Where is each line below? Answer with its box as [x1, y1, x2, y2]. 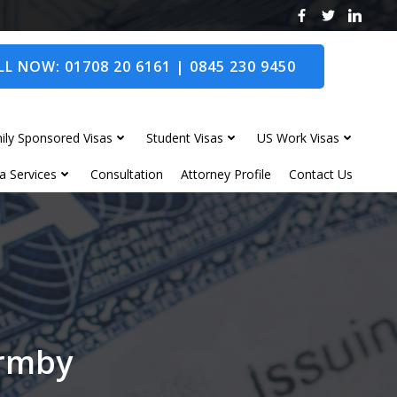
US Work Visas [257, 128, 339, 146]
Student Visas [146, 128, 223, 146]
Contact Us [289, 165, 353, 183]
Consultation [90, 165, 163, 183]
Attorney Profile [181, 165, 271, 183]
